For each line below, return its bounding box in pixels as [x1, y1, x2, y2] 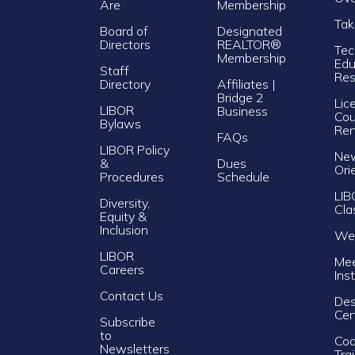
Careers [100, 261, 144, 277]
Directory [100, 75, 151, 92]
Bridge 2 [217, 89, 264, 105]
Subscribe [100, 313, 155, 330]
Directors [100, 36, 151, 52]
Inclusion [100, 221, 148, 238]
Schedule [217, 168, 269, 185]
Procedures [100, 168, 164, 185]
